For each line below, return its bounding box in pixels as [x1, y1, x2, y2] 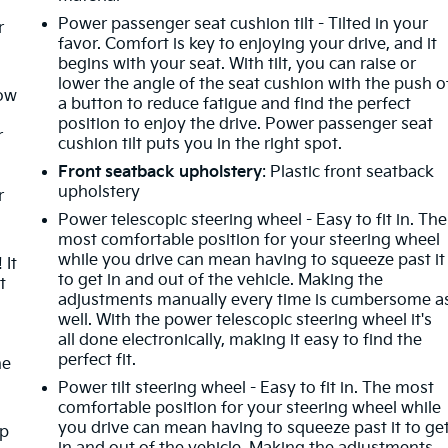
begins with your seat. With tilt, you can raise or [58, 54, 417, 74]
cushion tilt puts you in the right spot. [58, 134, 343, 154]
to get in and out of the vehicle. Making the [58, 270, 384, 290]
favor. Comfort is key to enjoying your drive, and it [58, 34, 438, 54]
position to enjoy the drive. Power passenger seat [58, 114, 434, 134]
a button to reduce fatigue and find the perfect [58, 94, 412, 114]
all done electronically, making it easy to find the [58, 330, 423, 350]
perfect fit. [58, 350, 137, 370]
